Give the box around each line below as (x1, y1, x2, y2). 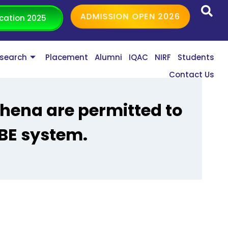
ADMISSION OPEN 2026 (80, 11, 181, 22)
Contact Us (169, 69, 215, 80)
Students (178, 52, 215, 63)
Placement (45, 52, 89, 63)
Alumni (95, 52, 123, 63)
